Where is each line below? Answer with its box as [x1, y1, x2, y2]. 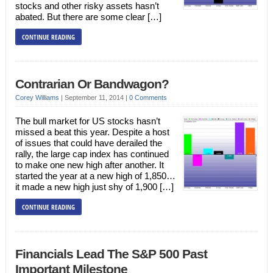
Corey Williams [15, 94, 59, 101]
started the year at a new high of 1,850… [15, 171, 175, 181]
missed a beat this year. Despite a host [15, 127, 169, 137]
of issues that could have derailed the [15, 138, 162, 148]
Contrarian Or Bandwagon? [15, 77, 169, 91]
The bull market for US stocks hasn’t [15, 116, 160, 126]
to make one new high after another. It [15, 160, 164, 170]
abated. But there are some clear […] [15, 12, 161, 22]
